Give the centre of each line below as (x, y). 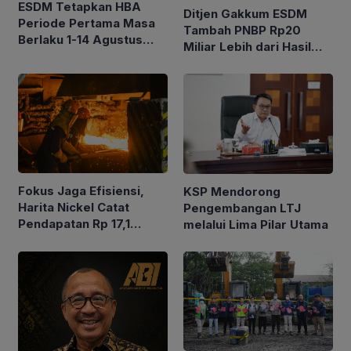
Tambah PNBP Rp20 (242, 31)
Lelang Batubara (232, 63)
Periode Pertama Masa (87, 24)
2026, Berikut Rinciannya (92, 56)
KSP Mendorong (232, 191)
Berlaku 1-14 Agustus (80, 40)
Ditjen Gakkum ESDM (245, 14)
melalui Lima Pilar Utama (256, 224)
